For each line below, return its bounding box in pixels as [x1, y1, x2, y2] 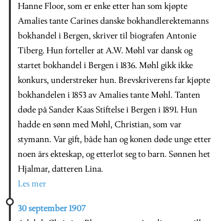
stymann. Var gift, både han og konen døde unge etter [18, 135, 211, 145]
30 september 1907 [18, 204, 86, 214]
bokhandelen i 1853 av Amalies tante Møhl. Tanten [18, 90, 200, 100]
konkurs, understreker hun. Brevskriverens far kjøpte [18, 75, 210, 85]
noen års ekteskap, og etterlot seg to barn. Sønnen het [18, 149, 210, 159]
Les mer [18, 179, 46, 189]
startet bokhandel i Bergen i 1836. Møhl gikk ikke [18, 61, 193, 71]
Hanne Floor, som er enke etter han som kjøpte [18, 1, 187, 11]
